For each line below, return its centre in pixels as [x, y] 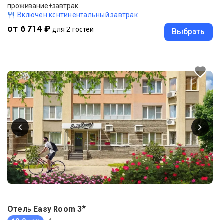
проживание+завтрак [43, 6]
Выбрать [188, 31]
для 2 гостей [73, 29]
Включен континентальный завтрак [77, 14]
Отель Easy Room [41, 209]
